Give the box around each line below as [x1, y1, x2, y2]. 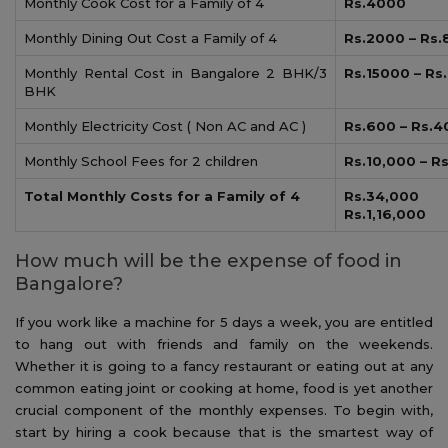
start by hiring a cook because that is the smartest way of [15, 423, 433, 440]
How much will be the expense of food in [15, 249, 402, 272]
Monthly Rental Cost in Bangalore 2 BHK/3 [24, 64, 327, 81]
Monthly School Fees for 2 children [24, 152, 258, 169]
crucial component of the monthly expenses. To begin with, [15, 401, 433, 418]
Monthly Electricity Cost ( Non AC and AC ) [24, 117, 306, 134]
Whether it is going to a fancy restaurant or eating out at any [15, 357, 433, 374]
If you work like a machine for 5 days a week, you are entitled [15, 313, 433, 330]
